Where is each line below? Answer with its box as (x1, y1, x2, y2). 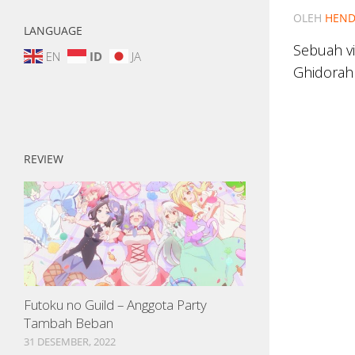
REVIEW (24, 151, 63, 166)
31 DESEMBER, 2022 (24, 334, 116, 349)
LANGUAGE (24, 22, 82, 38)
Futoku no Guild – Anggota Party (24, 295, 207, 314)
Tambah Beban (24, 313, 113, 332)
